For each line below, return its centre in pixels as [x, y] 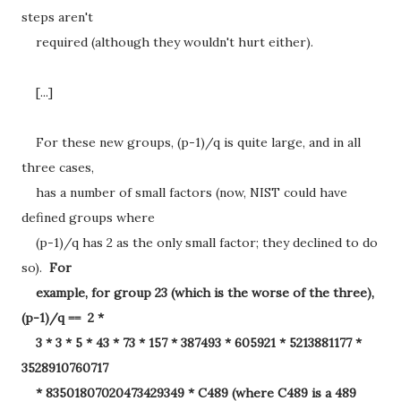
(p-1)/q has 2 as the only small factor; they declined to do [200, 243]
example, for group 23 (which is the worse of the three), [198, 293]
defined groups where [88, 218]
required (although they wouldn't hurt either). [167, 42]
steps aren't [57, 17]
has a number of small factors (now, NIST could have [184, 192]
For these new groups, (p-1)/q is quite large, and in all [191, 142]
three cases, [58, 167]
